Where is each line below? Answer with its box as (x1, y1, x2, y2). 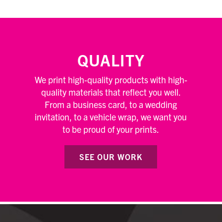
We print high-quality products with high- (34, 73, 187, 85)
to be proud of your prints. (62, 123, 160, 135)
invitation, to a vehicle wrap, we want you (35, 111, 187, 122)
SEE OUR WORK (79, 151, 143, 162)
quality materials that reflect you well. (41, 86, 181, 98)
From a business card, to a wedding (45, 98, 177, 110)
